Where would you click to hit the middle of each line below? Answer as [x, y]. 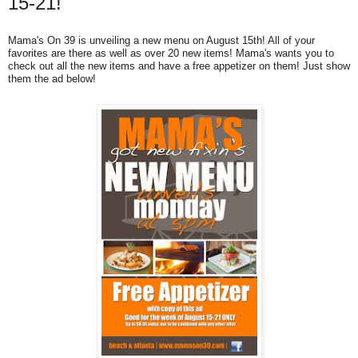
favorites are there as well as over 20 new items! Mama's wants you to [171, 53]
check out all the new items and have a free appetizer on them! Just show [179, 66]
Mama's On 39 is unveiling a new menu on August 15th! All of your [161, 40]
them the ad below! [52, 78]
